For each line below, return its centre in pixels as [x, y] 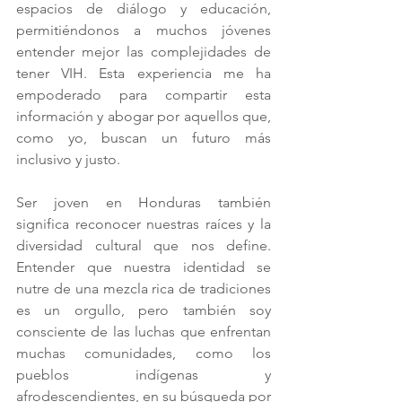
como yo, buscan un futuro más [144, 137]
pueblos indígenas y [144, 374]
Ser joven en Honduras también [144, 202]
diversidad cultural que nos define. [144, 245]
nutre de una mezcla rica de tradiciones [144, 288]
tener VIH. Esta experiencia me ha [144, 73]
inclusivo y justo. [68, 159]
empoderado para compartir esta [144, 94]
